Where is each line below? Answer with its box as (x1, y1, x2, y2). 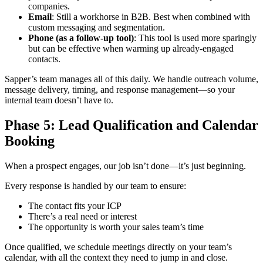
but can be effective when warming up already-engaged (28, 43, 234, 53)
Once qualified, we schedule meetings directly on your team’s (5, 241, 232, 252)
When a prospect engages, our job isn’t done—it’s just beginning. (5, 160, 246, 171)
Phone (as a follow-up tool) (28, 32, 134, 43)
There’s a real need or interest (28, 211, 137, 221)
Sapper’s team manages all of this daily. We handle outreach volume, (5, 73, 258, 84)
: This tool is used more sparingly (134, 32, 257, 43)
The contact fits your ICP (28, 200, 122, 211)
